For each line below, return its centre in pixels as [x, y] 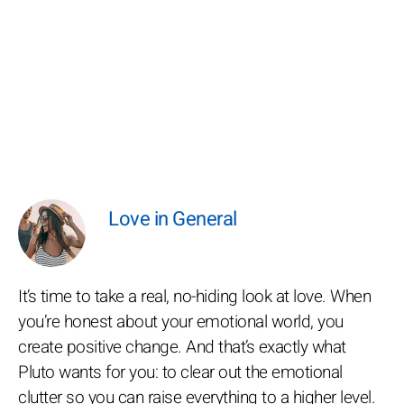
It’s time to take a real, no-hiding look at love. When [194, 297]
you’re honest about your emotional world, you [181, 322]
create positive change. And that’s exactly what [182, 347]
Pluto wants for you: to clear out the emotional [180, 372]
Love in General [173, 219]
